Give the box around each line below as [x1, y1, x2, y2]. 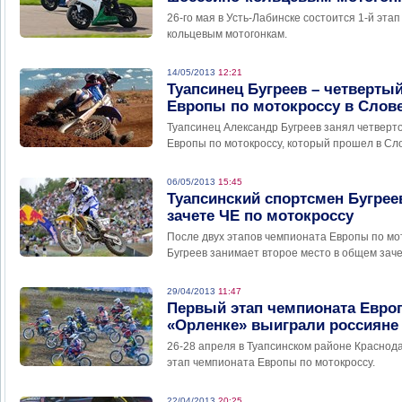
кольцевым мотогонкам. [167, 28, 287, 41]
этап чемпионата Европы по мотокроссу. [167, 356, 375, 370]
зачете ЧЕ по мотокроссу [167, 207, 354, 225]
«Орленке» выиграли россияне [167, 317, 398, 335]
